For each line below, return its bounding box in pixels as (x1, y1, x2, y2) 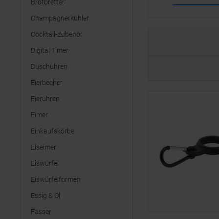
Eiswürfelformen (31, 175, 81, 183)
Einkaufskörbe (31, 127, 74, 135)
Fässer (31, 208, 51, 216)
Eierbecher (31, 79, 63, 87)
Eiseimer (31, 143, 56, 151)
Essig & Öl (31, 192, 60, 199)
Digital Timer (31, 46, 68, 54)
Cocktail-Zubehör (31, 30, 83, 38)
